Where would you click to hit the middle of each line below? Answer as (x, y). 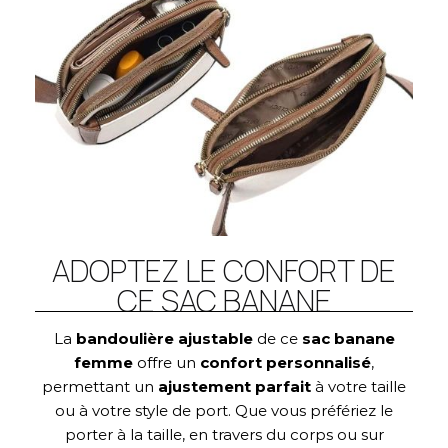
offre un (166, 363)
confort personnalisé (285, 363)
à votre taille (358, 387)
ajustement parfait (234, 387)
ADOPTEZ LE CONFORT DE (224, 271)
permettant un (100, 387)
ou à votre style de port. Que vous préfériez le (224, 411)
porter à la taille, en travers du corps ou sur (224, 435)
